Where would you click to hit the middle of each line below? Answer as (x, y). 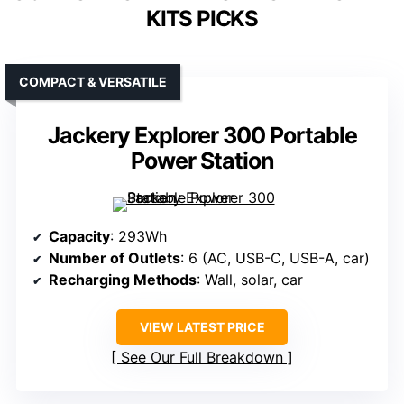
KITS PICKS (202, 19)
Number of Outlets (115, 258)
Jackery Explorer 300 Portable (202, 136)
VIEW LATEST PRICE (202, 327)
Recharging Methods (123, 280)
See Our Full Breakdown (202, 358)
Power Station (202, 161)
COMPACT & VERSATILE (93, 82)
